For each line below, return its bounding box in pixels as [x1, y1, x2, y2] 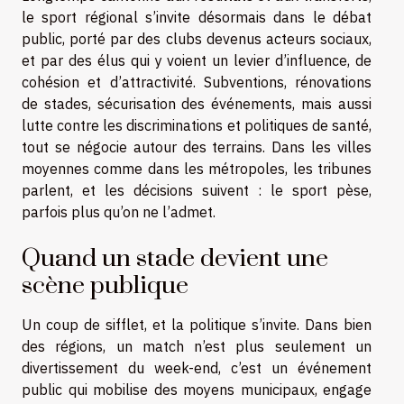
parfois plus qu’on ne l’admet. [22, 202, 216, 221]
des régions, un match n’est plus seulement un [22, 336, 372, 355]
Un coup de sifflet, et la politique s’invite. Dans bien [22, 315, 372, 334]
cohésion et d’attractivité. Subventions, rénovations [22, 72, 372, 91]
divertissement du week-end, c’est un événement [22, 358, 372, 377]
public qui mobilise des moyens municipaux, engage [22, 380, 372, 399]
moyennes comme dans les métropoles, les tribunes [22, 159, 372, 178]
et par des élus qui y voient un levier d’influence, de [22, 50, 372, 69]
